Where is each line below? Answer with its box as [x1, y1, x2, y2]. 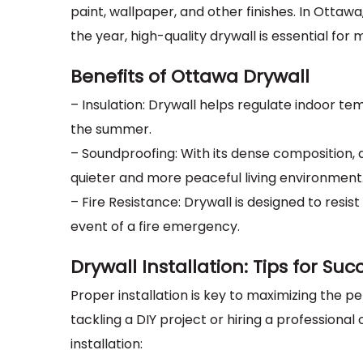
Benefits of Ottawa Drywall [70, 64, 310, 90]
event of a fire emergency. [70, 217, 240, 237]
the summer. [70, 120, 152, 139]
